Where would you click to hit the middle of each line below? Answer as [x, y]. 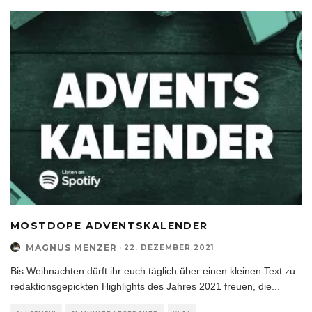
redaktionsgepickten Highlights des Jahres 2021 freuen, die [141, 286]
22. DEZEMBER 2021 [169, 247]
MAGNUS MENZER [71, 247]
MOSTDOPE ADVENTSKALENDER [109, 225]
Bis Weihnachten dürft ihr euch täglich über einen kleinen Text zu [153, 271]
